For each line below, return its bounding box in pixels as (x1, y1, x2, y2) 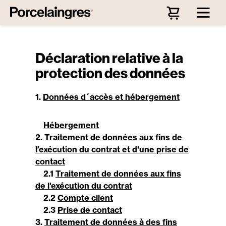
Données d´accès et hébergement (43, 92, 180, 102)
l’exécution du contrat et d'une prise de (35, 144, 189, 154)
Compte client (58, 193, 113, 203)
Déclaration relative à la (35, 49, 183, 67)
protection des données (35, 64, 185, 82)
